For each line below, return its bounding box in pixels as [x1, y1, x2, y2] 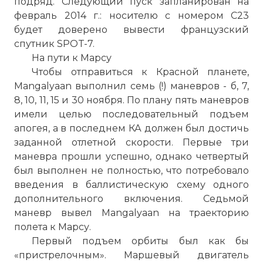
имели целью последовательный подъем [14, 109, 249, 120]
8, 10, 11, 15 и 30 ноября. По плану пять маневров [14, 95, 249, 106]
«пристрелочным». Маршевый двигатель [14, 249, 249, 261]
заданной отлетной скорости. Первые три [14, 137, 249, 148]
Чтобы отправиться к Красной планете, [32, 66, 249, 77]
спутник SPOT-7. [14, 38, 95, 49]
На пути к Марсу [32, 52, 112, 63]
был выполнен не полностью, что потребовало [14, 165, 249, 176]
